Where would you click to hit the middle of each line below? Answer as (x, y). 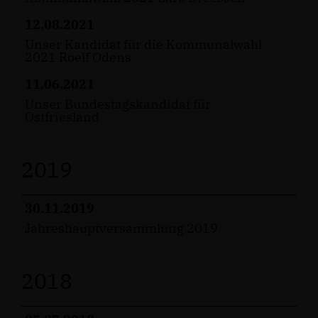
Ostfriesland (62, 117)
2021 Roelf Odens (78, 57)
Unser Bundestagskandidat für (118, 104)
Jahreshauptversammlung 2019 (121, 228)
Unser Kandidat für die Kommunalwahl (143, 44)
